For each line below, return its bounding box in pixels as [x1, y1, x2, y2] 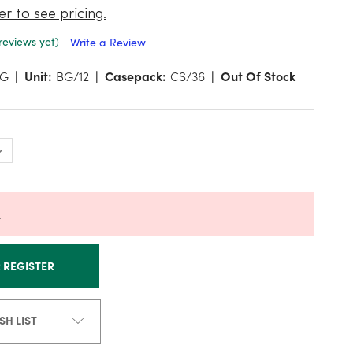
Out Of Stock [220, 67, 295, 85]
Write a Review [69, 35, 146, 50]
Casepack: [104, 67, 166, 85]
